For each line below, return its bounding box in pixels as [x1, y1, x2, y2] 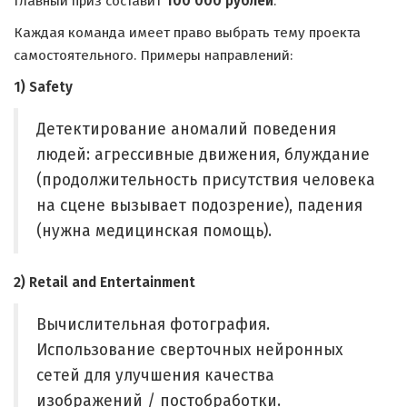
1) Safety [14, 79, 73, 95]
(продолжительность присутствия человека [36, 171, 375, 190]
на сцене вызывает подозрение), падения [36, 196, 362, 215]
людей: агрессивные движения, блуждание [36, 145, 370, 164]
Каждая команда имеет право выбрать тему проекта [14, 25, 361, 41]
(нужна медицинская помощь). [36, 222, 272, 241]
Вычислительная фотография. [36, 315, 270, 334]
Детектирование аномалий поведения [36, 120, 336, 139]
